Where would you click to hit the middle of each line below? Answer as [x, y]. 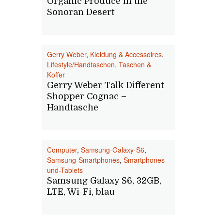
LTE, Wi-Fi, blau [81, 192]
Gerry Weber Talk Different [105, 85]
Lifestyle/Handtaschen [81, 64]
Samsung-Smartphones [83, 160]
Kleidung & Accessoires [126, 54]
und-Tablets [65, 170]
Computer [62, 150]
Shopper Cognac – [87, 96]
